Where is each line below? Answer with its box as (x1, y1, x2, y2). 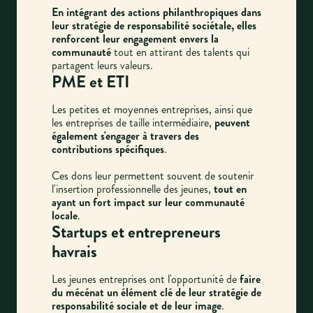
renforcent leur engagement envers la (52, 30, 219, 47)
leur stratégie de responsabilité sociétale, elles (52, 17, 256, 34)
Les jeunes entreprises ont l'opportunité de (52, 270, 240, 287)
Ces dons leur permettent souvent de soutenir (52, 167, 254, 184)
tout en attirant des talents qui (114, 43, 249, 60)
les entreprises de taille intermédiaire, (52, 114, 214, 131)
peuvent (214, 114, 250, 131)
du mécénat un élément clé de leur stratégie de (52, 284, 261, 300)
